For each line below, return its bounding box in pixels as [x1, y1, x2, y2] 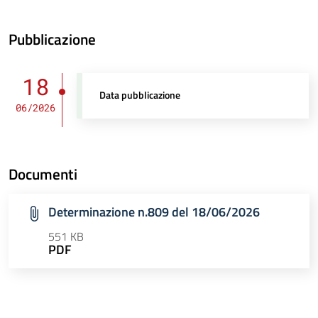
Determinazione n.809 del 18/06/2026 [48, 202, 260, 222]
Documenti [9, 163, 77, 186]
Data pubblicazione [99, 87, 181, 104]
